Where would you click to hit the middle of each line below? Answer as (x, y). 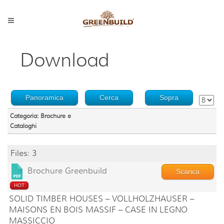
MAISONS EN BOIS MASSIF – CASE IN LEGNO (98, 210)
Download (64, 60)
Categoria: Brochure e (40, 116)
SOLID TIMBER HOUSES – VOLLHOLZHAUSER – (101, 199)
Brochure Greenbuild (67, 171)
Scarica (188, 171)
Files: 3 (23, 153)
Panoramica (44, 97)
